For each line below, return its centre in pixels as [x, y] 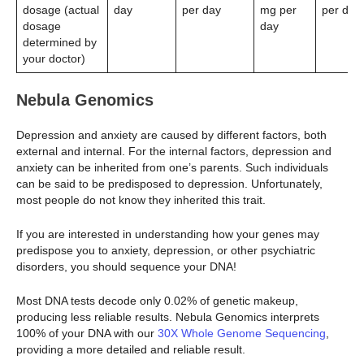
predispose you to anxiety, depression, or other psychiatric [166, 251]
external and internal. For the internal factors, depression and [174, 151]
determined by [60, 42]
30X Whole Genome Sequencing [242, 334]
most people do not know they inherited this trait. [144, 199]
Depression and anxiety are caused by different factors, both [171, 134]
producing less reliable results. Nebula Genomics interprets [168, 317]
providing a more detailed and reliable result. [131, 350]
